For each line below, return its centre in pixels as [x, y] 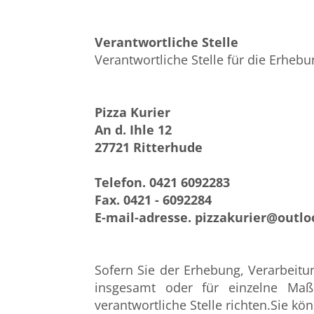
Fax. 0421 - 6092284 [153, 200]
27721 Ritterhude [149, 147]
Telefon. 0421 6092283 [162, 182]
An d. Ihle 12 [133, 130]
